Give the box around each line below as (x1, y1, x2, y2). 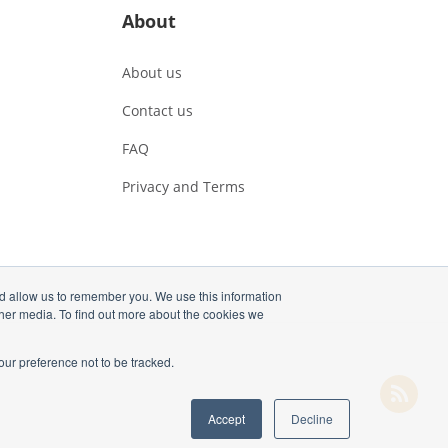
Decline (291, 410, 333, 427)
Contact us (122, 101, 193, 121)
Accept (208, 410, 245, 427)
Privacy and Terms (122, 177, 245, 197)
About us (122, 63, 182, 83)
